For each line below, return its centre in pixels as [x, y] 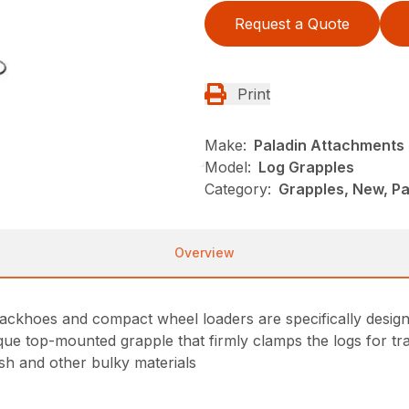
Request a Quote [292, 24]
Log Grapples [306, 168]
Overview [204, 253]
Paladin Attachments [329, 146]
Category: [238, 189]
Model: [228, 168]
